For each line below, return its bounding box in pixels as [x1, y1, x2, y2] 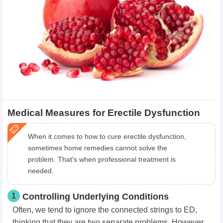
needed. [28, 167, 54, 175]
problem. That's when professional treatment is [28, 155, 176, 164]
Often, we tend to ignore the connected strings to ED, [12, 206, 197, 215]
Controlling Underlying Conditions [22, 192, 169, 202]
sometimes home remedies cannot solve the [28, 144, 167, 152]
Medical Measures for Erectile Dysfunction [7, 108, 200, 118]
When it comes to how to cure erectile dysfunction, [28, 132, 186, 141]
